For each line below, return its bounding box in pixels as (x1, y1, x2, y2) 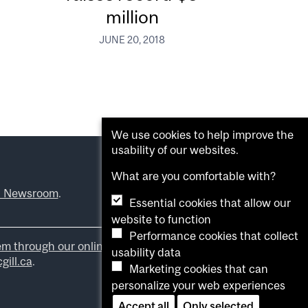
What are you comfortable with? (111, 169, 276, 183)
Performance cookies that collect (129, 229, 298, 243)
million (105, 5, 159, 27)
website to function (111, 212, 211, 226)
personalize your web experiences (111, 278, 285, 292)
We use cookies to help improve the (111, 128, 294, 142)
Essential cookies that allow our (129, 196, 291, 210)
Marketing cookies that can (129, 262, 268, 276)
